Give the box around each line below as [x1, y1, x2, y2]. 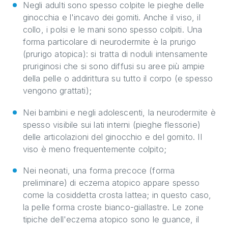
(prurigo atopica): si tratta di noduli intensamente [22, 49, 208, 60]
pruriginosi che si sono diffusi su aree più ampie [22, 61, 205, 72]
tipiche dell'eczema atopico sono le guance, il [22, 214, 199, 224]
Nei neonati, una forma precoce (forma [22, 165, 175, 176]
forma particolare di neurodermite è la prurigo [22, 37, 196, 47]
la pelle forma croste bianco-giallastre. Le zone [22, 202, 204, 212]
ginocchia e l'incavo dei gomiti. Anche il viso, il [22, 12, 201, 23]
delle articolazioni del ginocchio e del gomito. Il [22, 131, 202, 142]
